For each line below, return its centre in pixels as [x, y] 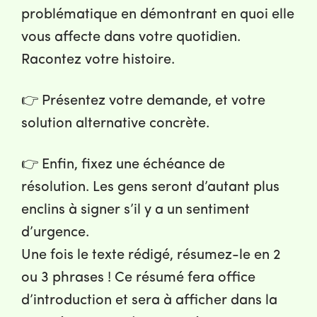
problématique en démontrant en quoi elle [158, 15]
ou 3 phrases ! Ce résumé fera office [138, 278]
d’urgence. [55, 233]
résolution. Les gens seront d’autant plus [150, 188]
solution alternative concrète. [115, 124]
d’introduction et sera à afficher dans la [149, 301]
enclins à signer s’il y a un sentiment [136, 211]
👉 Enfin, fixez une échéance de [123, 165]
